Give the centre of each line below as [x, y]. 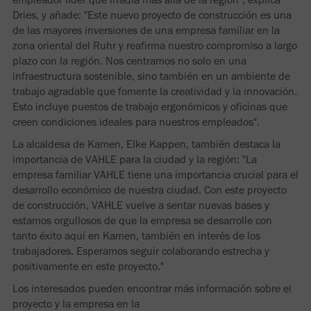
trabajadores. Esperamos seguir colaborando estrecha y [141, 251]
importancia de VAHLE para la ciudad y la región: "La [135, 159]
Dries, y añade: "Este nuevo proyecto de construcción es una [152, 15]
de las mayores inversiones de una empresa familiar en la [146, 30]
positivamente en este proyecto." [88, 266]
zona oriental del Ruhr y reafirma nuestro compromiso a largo [155, 45]
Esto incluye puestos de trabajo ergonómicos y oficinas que [150, 106]
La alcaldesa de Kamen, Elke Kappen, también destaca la [146, 144]
